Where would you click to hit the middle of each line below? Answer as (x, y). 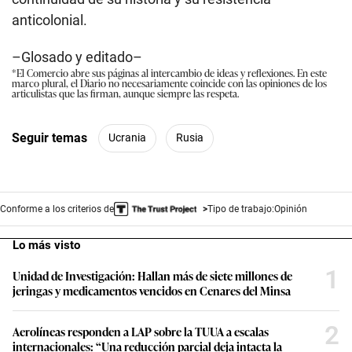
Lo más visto (46, 245)
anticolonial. (49, 20)
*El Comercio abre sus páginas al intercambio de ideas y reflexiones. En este (169, 72)
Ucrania (127, 138)
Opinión (290, 209)
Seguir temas (49, 138)
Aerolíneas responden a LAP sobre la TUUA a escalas (141, 331)
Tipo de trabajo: (240, 209)
